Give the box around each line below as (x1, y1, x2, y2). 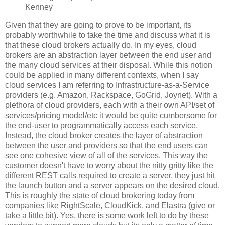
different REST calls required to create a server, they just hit (5, 171, 215, 180)
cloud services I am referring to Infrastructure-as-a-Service (5, 80, 209, 89)
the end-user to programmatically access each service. (5, 121, 198, 130)
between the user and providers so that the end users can (5, 141, 208, 150)
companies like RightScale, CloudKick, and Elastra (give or (5, 201, 215, 210)
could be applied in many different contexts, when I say (5, 70, 199, 79)
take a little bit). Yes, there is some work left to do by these (5, 211, 209, 220)
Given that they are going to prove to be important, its (5, 20, 191, 29)
